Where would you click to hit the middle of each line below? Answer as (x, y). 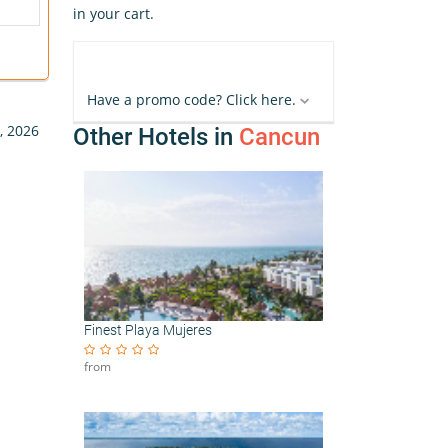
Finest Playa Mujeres (148, 330)
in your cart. (113, 13)
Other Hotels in (156, 137)
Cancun (279, 137)
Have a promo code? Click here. (191, 99)
